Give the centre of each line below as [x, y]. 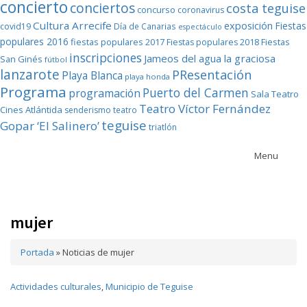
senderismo [88, 110]
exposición [248, 25]
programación [105, 93]
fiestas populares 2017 [118, 42]
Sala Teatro [275, 94]
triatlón [163, 127]
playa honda [147, 76]
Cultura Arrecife [72, 25]
